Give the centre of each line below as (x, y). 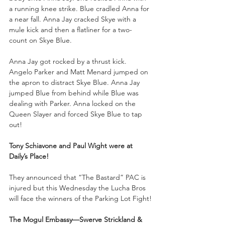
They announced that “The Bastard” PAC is (78, 177)
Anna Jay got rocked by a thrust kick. (69, 61)
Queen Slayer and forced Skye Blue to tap (77, 114)
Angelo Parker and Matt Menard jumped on (80, 72)
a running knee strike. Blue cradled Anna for (80, 8)
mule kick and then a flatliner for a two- (71, 29)
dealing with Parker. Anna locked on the (73, 103)
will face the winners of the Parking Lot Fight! (80, 198)
